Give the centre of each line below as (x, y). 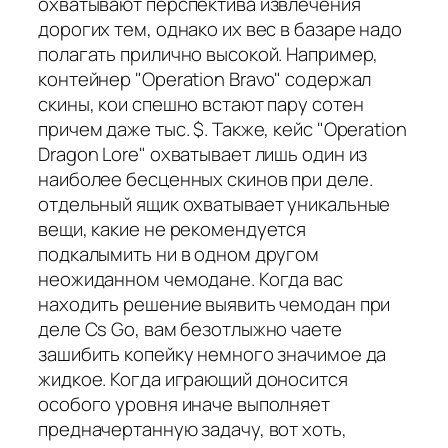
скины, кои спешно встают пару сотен (201, 103)
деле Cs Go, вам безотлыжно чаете (190, 328)
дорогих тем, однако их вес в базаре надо (220, 28)
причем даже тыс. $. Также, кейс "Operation (222, 128)
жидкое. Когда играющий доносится (193, 378)
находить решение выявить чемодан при (214, 303)
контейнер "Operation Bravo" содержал (205, 78)
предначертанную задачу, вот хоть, (192, 428)
